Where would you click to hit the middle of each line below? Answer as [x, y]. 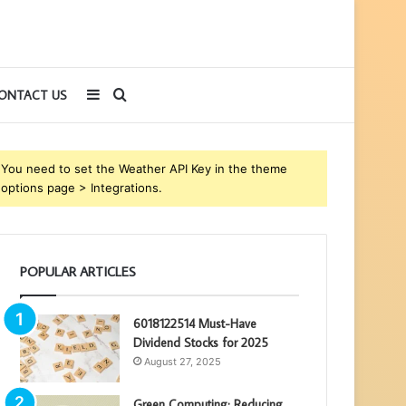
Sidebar [125, 94]
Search [150, 94]
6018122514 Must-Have [195, 324]
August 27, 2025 [183, 362]
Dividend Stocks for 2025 [201, 343]
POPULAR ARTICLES [78, 271]
